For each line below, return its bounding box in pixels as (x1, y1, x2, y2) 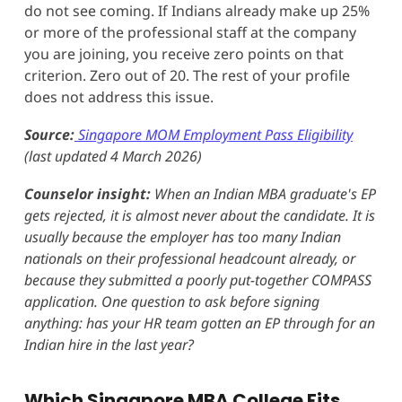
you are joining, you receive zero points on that (23, 43, 344, 64)
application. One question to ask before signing (23, 291, 319, 311)
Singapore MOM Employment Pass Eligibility (77, 124, 353, 144)
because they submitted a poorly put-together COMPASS (23, 269, 371, 290)
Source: (23, 124, 74, 144)
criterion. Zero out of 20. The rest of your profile (23, 65, 350, 85)
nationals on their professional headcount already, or (23, 248, 355, 268)
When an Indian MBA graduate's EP (150, 183, 376, 204)
